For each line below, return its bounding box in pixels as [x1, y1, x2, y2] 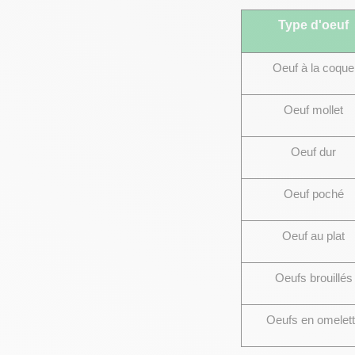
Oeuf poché [283, 188, 344, 200]
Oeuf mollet [284, 104, 343, 116]
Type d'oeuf [278, 18, 349, 32]
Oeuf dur [291, 146, 336, 158]
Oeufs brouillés [274, 272, 353, 284]
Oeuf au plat [282, 230, 345, 242]
